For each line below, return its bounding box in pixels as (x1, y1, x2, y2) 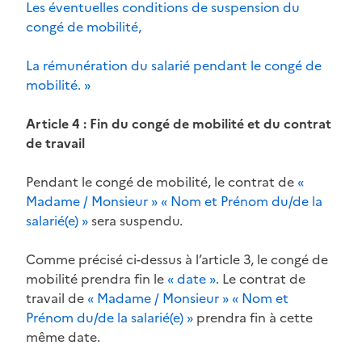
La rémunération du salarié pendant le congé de (26, 55, 322, 75)
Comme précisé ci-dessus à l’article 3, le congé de (26, 249, 328, 269)
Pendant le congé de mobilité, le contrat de (26, 171, 297, 192)
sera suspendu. (88, 210, 183, 230)
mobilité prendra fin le (26, 268, 167, 288)
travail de (26, 288, 87, 308)
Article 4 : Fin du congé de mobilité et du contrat (26, 113, 331, 133)
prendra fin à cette (193, 307, 313, 327)
